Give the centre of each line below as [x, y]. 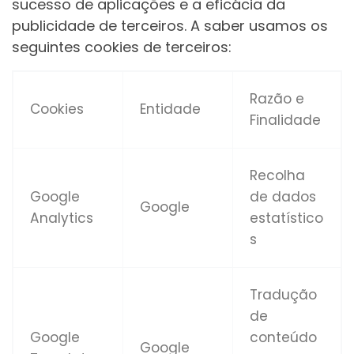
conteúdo [284, 338]
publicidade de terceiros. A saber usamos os [170, 26]
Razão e [277, 99]
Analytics [62, 218]
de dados [283, 197]
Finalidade [286, 121]
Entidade [171, 109]
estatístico [287, 218]
